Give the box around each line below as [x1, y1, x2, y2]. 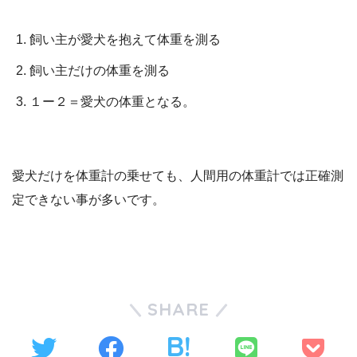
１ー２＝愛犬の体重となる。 [29, 94, 196, 108]
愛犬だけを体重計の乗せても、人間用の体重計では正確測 [12, 168, 343, 182]
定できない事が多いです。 [12, 192, 165, 206]
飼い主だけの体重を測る [29, 63, 171, 77]
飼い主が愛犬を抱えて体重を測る [29, 32, 222, 46]
